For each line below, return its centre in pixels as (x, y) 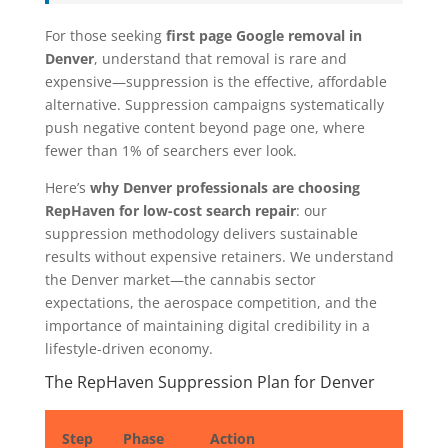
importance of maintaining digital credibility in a (207, 325)
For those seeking (105, 35)
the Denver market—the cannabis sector (180, 279)
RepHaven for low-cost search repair (170, 210)
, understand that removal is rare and (220, 58)
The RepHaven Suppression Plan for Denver (209, 381)
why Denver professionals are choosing (224, 187)
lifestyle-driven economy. (128, 348)
